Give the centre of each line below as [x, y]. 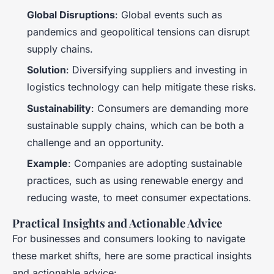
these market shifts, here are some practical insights [132, 255]
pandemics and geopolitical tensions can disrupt [138, 31]
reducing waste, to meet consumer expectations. [139, 197]
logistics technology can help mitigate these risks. [142, 87]
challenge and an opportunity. [95, 142]
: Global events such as [168, 14]
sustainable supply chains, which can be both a [135, 125]
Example [47, 163]
